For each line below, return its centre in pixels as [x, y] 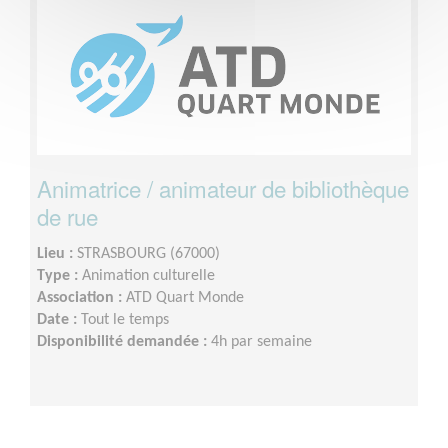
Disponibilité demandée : [124, 341]
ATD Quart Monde [185, 297]
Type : [59, 275]
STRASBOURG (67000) [148, 253]
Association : [81, 297]
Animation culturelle [148, 275]
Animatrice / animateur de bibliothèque [223, 187]
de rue [67, 215]
